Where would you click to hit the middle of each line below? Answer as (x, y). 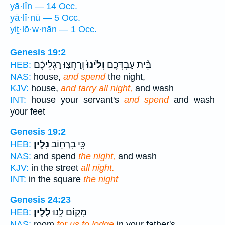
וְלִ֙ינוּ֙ (95, 65)
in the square (55, 180)
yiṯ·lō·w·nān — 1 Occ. (53, 29)
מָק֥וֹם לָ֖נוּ (69, 212)
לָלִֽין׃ (42, 212)
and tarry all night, (97, 88)
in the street (55, 168)
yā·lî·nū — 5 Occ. (45, 17)
